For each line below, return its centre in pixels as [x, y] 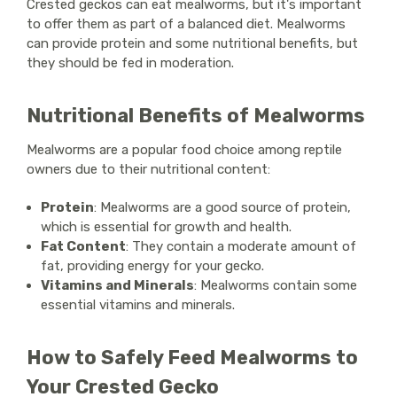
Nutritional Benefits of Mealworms [196, 115]
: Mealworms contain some [276, 285]
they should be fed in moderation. [130, 62]
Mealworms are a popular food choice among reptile [184, 149]
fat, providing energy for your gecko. [153, 265]
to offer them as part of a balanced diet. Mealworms [186, 23]
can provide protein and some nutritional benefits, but [192, 43]
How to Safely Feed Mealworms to [192, 357]
